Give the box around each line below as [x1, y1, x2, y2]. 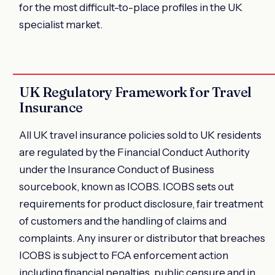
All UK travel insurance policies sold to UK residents [19, 128, 261, 141]
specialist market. [19, 18, 103, 31]
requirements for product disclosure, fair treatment [19, 197, 263, 210]
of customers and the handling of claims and [19, 214, 227, 227]
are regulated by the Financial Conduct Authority [19, 145, 250, 158]
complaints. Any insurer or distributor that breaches [19, 231, 265, 244]
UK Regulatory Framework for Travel [19, 83, 252, 101]
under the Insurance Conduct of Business [19, 163, 214, 176]
